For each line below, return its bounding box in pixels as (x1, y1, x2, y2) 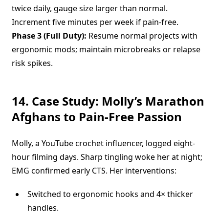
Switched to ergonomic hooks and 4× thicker (27, 189, 193, 199)
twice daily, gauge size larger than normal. (12, 3, 168, 14)
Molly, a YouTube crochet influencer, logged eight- (12, 138, 195, 149)
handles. (27, 202, 59, 213)
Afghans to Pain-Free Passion (12, 109, 182, 125)
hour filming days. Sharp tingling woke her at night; (12, 152, 202, 162)
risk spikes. (12, 58, 53, 68)
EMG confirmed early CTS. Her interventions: (12, 165, 176, 176)
